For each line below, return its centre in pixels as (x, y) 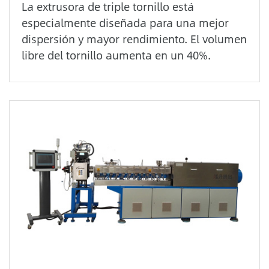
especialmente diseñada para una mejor (125, 23)
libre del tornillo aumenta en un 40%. (116, 55)
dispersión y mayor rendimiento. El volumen (134, 39)
